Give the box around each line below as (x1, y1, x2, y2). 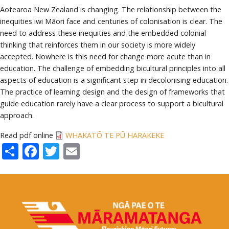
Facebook (39, 138, 111, 161)
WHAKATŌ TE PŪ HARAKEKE (65, 130, 164, 141)
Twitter (59, 138, 114, 161)
